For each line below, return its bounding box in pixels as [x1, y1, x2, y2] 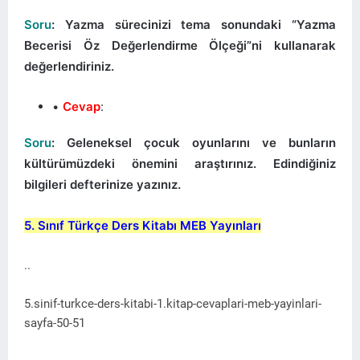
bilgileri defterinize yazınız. [24, 176, 181, 192]
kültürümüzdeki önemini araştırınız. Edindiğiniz [24, 155, 336, 171]
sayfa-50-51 [24, 315, 85, 330]
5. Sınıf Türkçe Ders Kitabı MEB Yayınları [24, 217, 261, 233]
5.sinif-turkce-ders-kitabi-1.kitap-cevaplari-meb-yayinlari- [24, 296, 321, 311]
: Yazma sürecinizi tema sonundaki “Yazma [51, 16, 336, 32]
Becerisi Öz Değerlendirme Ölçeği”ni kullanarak [24, 37, 336, 53]
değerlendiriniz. [24, 58, 114, 74]
